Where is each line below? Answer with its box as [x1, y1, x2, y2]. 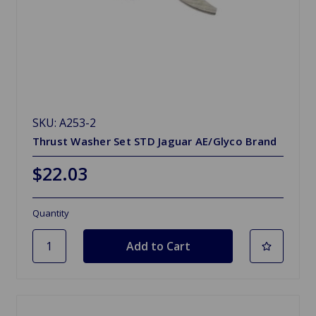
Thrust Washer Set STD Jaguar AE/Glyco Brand [32, 133, 277, 148]
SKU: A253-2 [32, 114, 96, 130]
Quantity [32, 206, 69, 219]
